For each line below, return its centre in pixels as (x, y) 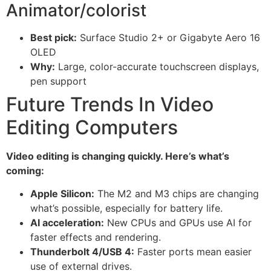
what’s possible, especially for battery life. (126, 208)
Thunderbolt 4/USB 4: (82, 252)
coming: (25, 170)
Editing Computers (92, 127)
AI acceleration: (67, 223)
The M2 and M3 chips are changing (177, 194)
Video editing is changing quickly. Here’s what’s (118, 156)
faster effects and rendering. (96, 237)
